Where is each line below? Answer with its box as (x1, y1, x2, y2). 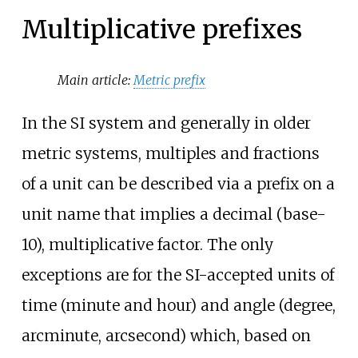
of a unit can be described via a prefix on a (21, 173, 335, 193)
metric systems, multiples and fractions (21, 143, 320, 163)
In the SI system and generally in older (21, 113, 311, 133)
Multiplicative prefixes (21, 14, 302, 46)
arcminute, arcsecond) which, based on (21, 325, 311, 345)
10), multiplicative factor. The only (21, 234, 273, 254)
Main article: (58, 71, 134, 88)
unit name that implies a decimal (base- (21, 204, 326, 224)
